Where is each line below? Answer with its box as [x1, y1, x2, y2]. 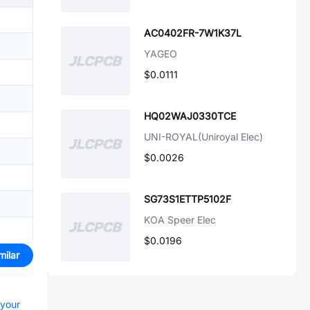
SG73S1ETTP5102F [144, 193, 231, 205]
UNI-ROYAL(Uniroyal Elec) [144, 131, 263, 143]
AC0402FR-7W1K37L [144, 27, 241, 39]
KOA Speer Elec [144, 214, 216, 226]
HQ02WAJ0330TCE [144, 110, 236, 122]
